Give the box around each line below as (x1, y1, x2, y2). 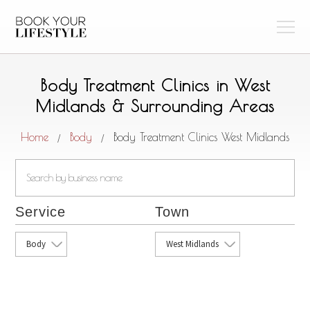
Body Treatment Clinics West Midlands (113, 131, 289, 143)
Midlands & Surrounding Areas (35, 96, 275, 116)
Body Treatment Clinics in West (39, 75, 271, 95)
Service (15, 204, 66, 219)
